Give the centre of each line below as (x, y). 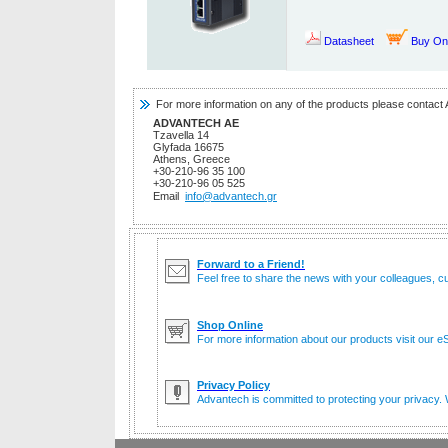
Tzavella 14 (181, 135)
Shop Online (230, 325)
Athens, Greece (191, 159)
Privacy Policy (233, 385)
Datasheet (350, 41)
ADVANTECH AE (196, 123)
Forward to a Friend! (251, 264)
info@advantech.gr (231, 196)
